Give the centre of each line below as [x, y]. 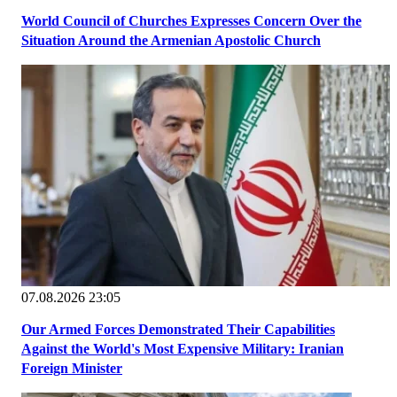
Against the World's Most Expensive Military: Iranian [183, 349]
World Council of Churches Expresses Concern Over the [191, 21]
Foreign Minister [72, 369]
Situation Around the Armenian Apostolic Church [171, 41]
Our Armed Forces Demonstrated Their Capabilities [178, 330]
